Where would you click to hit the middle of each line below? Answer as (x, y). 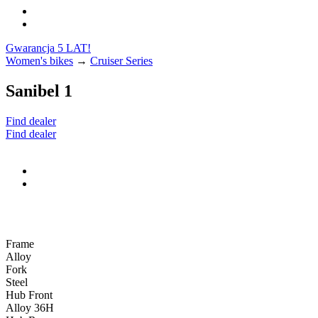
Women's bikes (39, 61)
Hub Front (29, 295)
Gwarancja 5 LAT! (48, 48)
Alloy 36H (30, 307)
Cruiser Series (121, 61)
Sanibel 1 (39, 91)
